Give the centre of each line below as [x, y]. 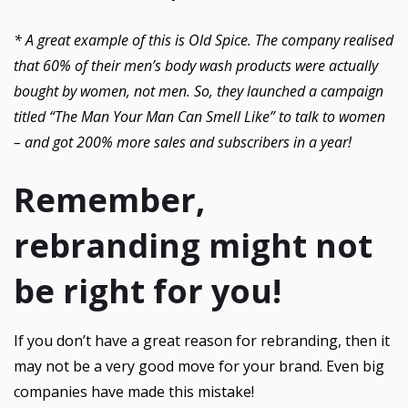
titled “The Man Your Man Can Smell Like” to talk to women [199, 117]
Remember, [109, 200]
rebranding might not [193, 245]
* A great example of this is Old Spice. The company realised [204, 40]
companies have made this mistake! [134, 392]
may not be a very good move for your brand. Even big [199, 366]
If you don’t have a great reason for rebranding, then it [202, 341]
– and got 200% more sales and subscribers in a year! [183, 142]
